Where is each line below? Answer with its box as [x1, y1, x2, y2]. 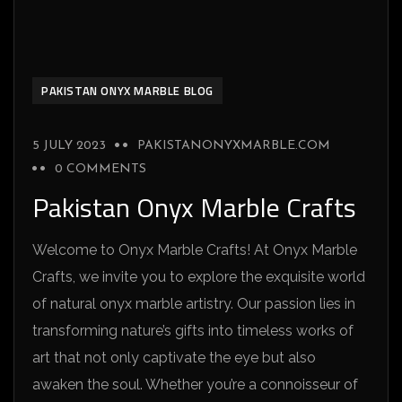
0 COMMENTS [55, 162, 146, 177]
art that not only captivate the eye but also [32, 349, 316, 367]
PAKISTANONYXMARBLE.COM [137, 139, 330, 153]
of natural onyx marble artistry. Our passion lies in [32, 295, 355, 313]
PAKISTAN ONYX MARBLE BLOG [41, 82, 214, 100]
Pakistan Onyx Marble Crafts [32, 187, 356, 229]
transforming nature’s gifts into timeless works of [32, 322, 354, 340]
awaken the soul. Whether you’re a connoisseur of [32, 376, 358, 394]
